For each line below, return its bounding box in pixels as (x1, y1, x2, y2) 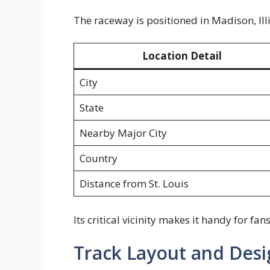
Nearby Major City (79, 126, 167, 140)
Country (79, 151, 118, 166)
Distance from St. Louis (79, 177, 189, 191)
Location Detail (142, 49, 222, 63)
